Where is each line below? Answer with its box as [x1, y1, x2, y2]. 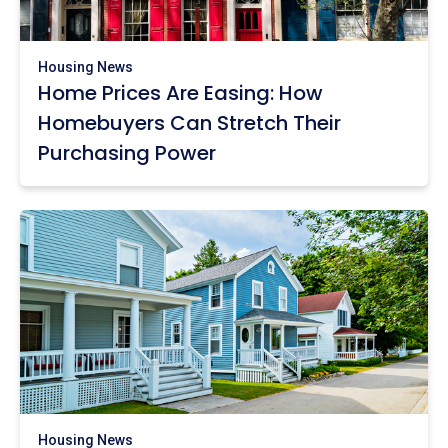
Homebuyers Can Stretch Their [38, 108, 341, 137]
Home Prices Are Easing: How [38, 78, 323, 107]
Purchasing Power [38, 138, 216, 167]
